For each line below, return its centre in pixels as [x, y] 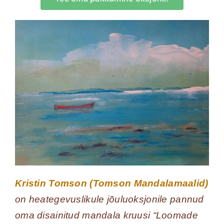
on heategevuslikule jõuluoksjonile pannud [109, 199]
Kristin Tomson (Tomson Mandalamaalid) [111, 183]
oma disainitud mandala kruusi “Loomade [106, 215]
